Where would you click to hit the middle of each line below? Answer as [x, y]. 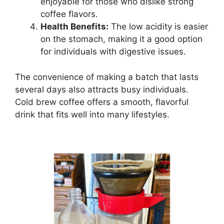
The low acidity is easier [158, 27]
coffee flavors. [69, 14]
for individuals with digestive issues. [113, 52]
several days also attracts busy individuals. [102, 89]
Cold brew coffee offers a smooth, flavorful [102, 102]
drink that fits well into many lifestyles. [92, 114]
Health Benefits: [74, 27]
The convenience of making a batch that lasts [107, 77]
